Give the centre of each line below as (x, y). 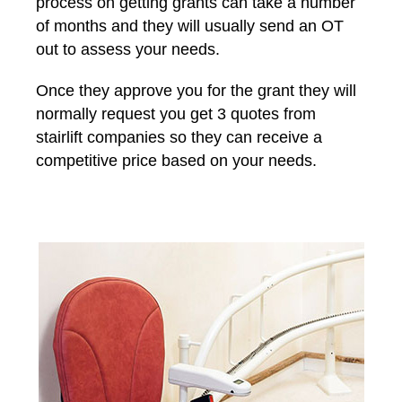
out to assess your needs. (128, 49)
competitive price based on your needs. (176, 161)
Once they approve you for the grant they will (196, 91)
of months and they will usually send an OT (190, 26)
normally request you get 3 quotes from (176, 114)
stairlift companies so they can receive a (179, 137)
